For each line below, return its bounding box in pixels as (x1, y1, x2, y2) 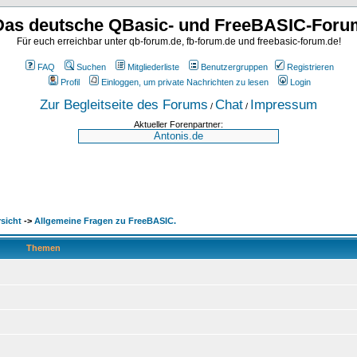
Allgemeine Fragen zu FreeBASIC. (34, 216, 176, 226)
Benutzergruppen (201, 62, 268, 72)
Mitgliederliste (127, 62, 179, 72)
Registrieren (287, 62, 334, 72)
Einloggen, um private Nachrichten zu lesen (101, 77, 269, 87)
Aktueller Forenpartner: (134, 120, 223, 129)
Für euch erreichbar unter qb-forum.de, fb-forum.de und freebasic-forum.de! (16, 36, 341, 47)
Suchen (76, 62, 106, 72)
